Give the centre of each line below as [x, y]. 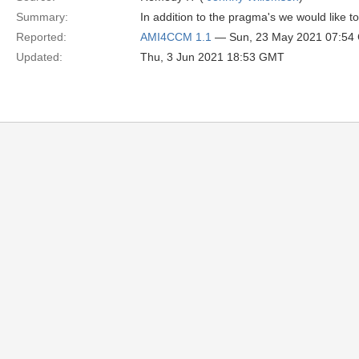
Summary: [42, 17]
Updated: [39, 57]
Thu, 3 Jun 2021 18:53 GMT [212, 57]
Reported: [41, 37]
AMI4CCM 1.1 [176, 37]
